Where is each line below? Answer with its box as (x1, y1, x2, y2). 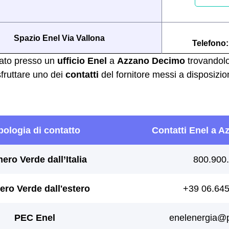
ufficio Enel (57, 55, 107, 66)
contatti (65, 69, 99, 80)
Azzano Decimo (117, 55, 185, 66)
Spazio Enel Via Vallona (13, 33, 105, 42)
